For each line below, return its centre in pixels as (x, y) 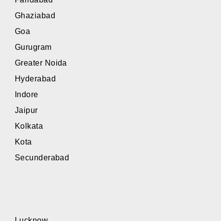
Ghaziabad (35, 16)
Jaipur (26, 110)
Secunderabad (42, 158)
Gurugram (33, 47)
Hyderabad (36, 79)
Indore (27, 95)
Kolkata (29, 126)
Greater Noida (41, 63)
